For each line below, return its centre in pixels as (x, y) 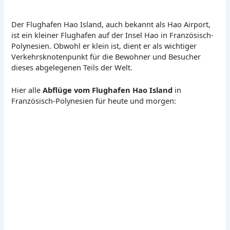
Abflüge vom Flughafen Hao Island (108, 90)
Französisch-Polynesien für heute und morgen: (94, 101)
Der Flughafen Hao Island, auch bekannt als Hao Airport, (111, 24)
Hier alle (27, 90)
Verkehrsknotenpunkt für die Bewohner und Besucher (106, 57)
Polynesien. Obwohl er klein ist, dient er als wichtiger (104, 46)
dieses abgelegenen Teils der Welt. (72, 68)
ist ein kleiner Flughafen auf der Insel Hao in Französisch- (113, 35)
